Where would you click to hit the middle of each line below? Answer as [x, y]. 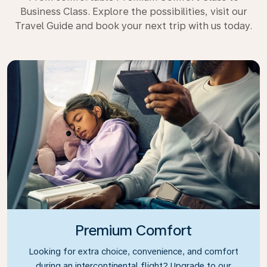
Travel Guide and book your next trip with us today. [133, 26]
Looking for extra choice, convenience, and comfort [133, 251]
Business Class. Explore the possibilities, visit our [133, 11]
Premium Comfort [133, 230]
